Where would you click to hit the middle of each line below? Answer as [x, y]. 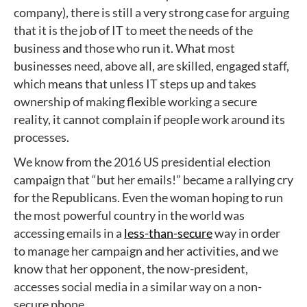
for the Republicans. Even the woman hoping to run [148, 197]
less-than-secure [168, 233]
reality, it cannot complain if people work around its [149, 119]
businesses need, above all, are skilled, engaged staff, [151, 66]
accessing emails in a [69, 233]
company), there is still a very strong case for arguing [151, 12]
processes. [41, 137]
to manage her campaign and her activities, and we [146, 251]
